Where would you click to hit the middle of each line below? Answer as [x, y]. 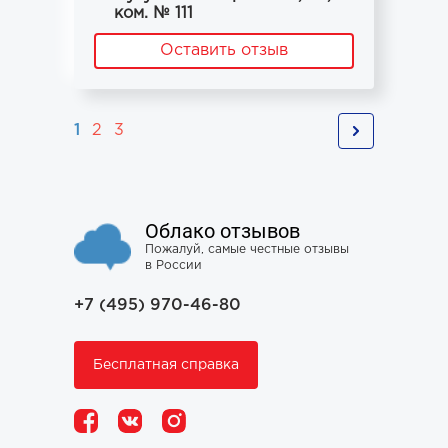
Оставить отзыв [224, 50]
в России [173, 265]
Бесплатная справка [166, 365]
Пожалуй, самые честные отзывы [247, 249]
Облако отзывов [222, 231]
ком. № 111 [153, 13]
